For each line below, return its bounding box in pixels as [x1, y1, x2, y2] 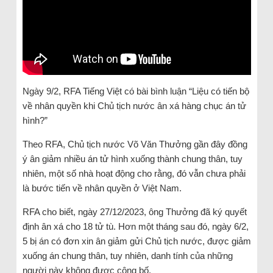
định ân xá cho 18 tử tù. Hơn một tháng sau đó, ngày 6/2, [22, 221, 249, 232]
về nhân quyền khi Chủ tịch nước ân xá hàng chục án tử [22, 100, 246, 111]
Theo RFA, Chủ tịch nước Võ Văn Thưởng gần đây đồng [22, 138, 247, 149]
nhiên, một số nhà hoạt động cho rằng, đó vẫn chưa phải [22, 168, 246, 179]
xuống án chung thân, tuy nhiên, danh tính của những [22, 250, 233, 261]
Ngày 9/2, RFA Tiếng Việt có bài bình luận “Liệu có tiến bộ [22, 85, 249, 96]
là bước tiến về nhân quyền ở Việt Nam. [22, 182, 182, 193]
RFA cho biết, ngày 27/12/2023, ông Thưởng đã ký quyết [22, 206, 247, 217]
